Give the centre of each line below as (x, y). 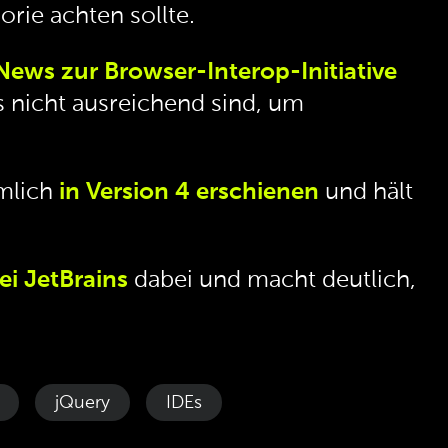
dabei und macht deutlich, (272, 280)
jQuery (82, 402)
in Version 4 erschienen (189, 192)
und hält (366, 192)
